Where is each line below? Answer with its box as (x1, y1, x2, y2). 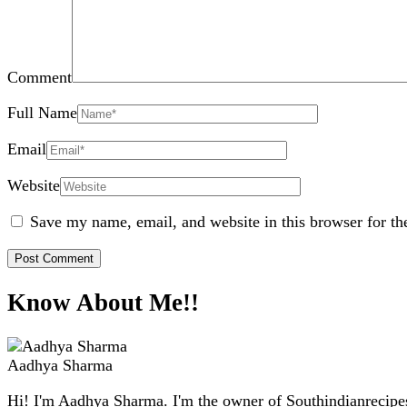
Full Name (7, 104, 77, 123)
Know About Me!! (7, 288, 199, 316)
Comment (7, 68, 72, 87)
